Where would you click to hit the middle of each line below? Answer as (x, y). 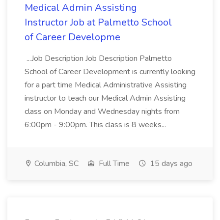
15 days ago (170, 164)
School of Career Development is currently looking (110, 72)
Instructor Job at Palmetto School (98, 22)
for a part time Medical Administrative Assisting (106, 85)
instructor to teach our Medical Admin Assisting (105, 98)
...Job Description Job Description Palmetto (98, 58)
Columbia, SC (55, 164)
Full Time (113, 164)
